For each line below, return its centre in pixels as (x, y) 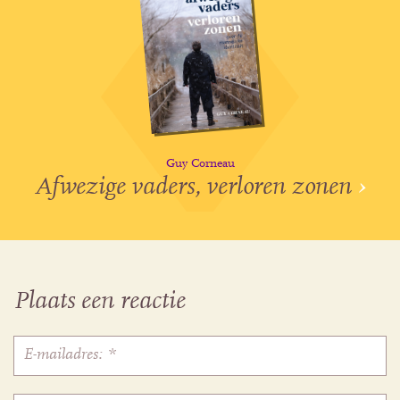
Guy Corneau (200, 165)
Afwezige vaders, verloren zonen (196, 188)
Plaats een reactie (100, 301)
